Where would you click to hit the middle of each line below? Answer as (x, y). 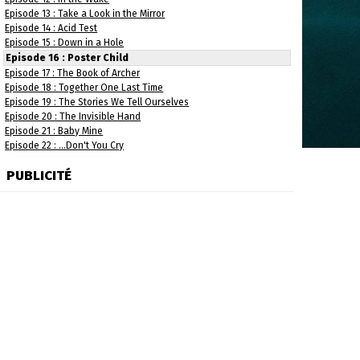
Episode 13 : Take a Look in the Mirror (85, 14)
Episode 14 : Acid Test (51, 28)
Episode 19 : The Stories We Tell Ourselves (97, 102)
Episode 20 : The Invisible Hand (73, 117)
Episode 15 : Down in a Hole (65, 43)
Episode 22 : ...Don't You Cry (65, 145)
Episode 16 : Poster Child (67, 58)
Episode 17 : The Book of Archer (73, 73)
